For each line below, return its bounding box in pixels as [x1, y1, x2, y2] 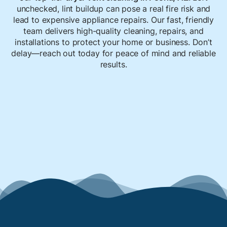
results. [100, 59, 127, 70]
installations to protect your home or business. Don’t [15, 37, 212, 48]
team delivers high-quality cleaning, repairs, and [23, 26, 204, 36]
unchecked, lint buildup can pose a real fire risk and [16, 4, 211, 14]
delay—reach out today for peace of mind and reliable [11, 48, 216, 59]
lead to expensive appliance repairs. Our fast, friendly [13, 15, 214, 25]
